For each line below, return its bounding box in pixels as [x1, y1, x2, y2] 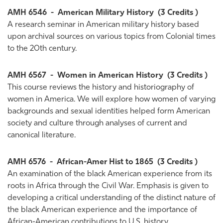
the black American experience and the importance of [7, 206, 197, 214]
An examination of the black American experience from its [7, 170, 212, 178]
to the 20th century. [7, 45, 77, 53]
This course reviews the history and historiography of [7, 84, 194, 92]
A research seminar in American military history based [7, 21, 199, 29]
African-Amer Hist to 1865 [57, 158, 153, 166]
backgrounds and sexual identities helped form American [7, 108, 210, 115]
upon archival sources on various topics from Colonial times [7, 33, 216, 41]
